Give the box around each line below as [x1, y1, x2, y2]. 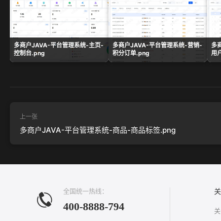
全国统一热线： [63, 187, 108, 195]
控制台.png [14, 49, 45, 57]
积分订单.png [112, 49, 149, 57]
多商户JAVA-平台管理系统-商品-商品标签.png [20, 125, 176, 135]
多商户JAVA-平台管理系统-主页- [14, 41, 104, 49]
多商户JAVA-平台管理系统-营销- [112, 41, 202, 49]
